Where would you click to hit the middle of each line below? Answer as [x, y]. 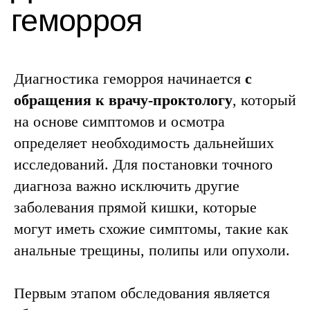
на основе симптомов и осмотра [119, 121]
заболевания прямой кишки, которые [135, 207]
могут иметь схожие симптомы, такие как [151, 229]
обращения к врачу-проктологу [123, 100]
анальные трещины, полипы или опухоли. [152, 250]
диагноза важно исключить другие [127, 186]
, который [264, 100]
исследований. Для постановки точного [143, 164]
